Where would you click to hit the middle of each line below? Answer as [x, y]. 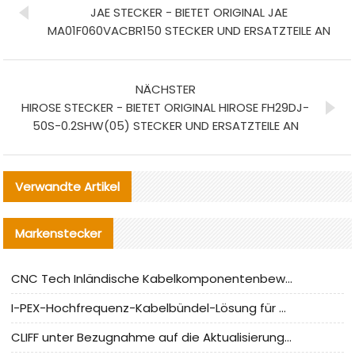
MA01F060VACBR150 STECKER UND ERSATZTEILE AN [189, 30]
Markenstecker [59, 233]
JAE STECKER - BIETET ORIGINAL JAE [189, 12]
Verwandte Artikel [68, 186]
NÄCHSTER [165, 89]
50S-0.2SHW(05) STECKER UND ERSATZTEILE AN [165, 125]
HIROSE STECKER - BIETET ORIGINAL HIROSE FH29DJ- [166, 107]
